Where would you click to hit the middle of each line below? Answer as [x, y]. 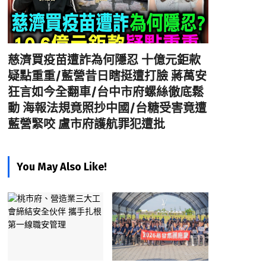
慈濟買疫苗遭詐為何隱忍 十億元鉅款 [104, 60]
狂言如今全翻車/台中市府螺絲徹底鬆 [105, 92]
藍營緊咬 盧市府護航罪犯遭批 [86, 124]
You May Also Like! [61, 167]
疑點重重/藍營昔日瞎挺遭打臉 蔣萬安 [107, 76]
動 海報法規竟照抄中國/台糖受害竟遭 [107, 108]
